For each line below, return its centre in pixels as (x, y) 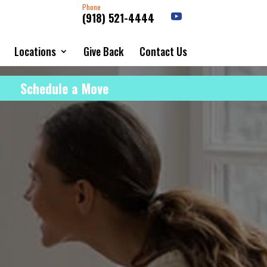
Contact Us (163, 51)
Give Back (103, 51)
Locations (35, 51)
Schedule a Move (64, 89)
